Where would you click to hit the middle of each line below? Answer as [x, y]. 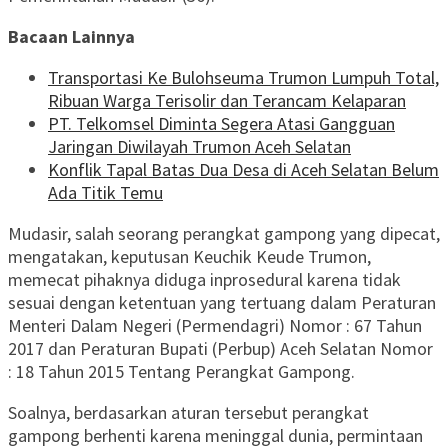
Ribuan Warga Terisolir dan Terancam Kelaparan [227, 101]
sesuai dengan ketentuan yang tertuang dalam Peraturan [222, 303]
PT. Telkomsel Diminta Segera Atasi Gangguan [221, 124]
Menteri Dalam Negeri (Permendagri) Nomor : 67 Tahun [215, 326]
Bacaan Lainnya [71, 37]
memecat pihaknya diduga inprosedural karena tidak [204, 280]
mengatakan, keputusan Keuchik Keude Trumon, [189, 257]
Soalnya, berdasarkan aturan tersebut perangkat [188, 413]
